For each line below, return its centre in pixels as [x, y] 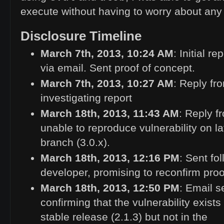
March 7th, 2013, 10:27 [99, 83]
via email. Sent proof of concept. [118, 68]
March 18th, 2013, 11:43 [101, 113]
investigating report [86, 98]
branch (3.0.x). [75, 142]
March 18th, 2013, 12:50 [102, 188]
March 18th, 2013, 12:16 [102, 158]
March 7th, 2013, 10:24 [99, 53]
